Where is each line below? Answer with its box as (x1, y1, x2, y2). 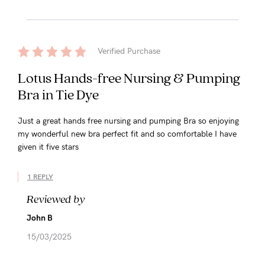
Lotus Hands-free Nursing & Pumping (18, 69, 240, 86)
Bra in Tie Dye (18, 85, 99, 103)
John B (27, 212, 53, 223)
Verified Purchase (98, 46, 160, 56)
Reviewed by (27, 191, 85, 206)
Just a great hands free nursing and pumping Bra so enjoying (18, 115, 239, 126)
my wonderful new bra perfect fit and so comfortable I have (18, 128, 237, 139)
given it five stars (18, 141, 79, 152)
